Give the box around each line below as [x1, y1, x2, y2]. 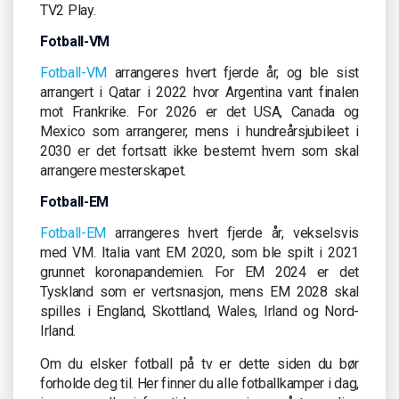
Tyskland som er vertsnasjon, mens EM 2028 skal [40, 282, 359, 300]
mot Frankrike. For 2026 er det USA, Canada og [40, 102, 359, 120]
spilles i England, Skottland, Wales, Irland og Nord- [40, 302, 359, 320]
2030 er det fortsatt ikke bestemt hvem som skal [40, 142, 359, 159]
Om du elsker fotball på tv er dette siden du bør [40, 354, 359, 372]
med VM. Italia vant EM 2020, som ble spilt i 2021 [40, 243, 359, 261]
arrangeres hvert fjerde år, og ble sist [107, 63, 359, 81]
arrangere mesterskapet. [40, 161, 187, 179]
